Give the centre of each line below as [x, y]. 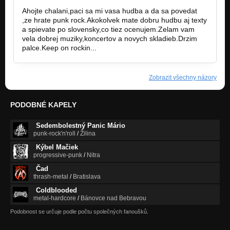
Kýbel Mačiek [57, 147]
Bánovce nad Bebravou [113, 198]
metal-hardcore [55, 198]
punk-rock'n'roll [54, 134]
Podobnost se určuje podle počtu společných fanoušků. [79, 212]
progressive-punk [58, 155]
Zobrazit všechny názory [183, 78]
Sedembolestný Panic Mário [81, 126]
